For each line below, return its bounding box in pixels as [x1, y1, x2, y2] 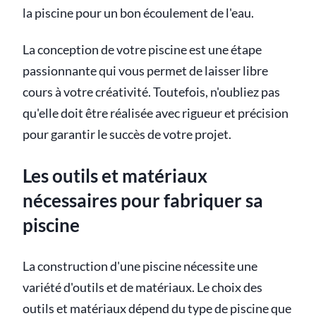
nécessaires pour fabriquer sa [23, 189, 263, 212]
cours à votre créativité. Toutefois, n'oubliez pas [23, 84, 280, 99]
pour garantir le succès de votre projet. [23, 126, 231, 142]
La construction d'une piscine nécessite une [23, 259, 257, 274]
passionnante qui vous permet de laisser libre [23, 63, 268, 78]
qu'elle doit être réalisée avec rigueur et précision [23, 105, 288, 121]
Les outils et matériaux [23, 164, 207, 188]
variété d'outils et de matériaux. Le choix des [23, 280, 262, 296]
